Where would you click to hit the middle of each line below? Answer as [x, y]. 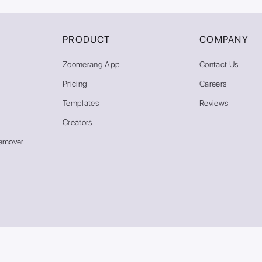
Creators [77, 122]
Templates [81, 103]
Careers [213, 83]
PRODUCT [86, 39]
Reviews [214, 103]
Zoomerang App [92, 64]
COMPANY [224, 39]
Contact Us [219, 64]
